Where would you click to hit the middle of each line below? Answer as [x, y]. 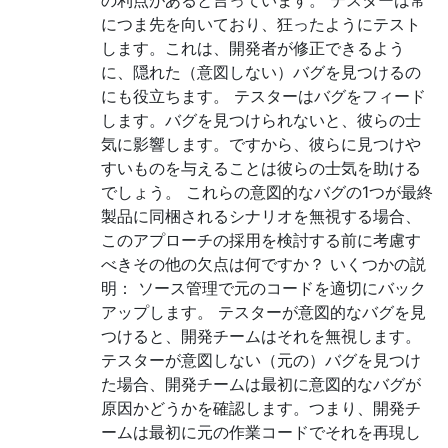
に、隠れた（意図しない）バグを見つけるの [261, 72]
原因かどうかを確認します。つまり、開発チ [261, 408]
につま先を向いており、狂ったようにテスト [261, 24]
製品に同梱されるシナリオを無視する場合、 [261, 216]
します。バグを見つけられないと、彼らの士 [261, 120]
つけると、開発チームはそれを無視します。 [261, 336]
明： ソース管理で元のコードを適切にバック [263, 288]
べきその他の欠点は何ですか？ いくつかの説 [263, 264]
